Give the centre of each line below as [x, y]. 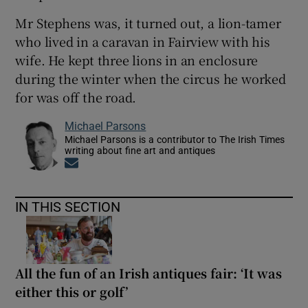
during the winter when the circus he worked [151, 78]
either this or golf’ [72, 291]
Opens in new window [128, 164]
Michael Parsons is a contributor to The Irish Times [175, 139]
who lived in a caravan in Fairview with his [143, 41]
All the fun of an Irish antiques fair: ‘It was [149, 273]
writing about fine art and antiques [140, 150]
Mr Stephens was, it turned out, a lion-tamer [148, 22]
